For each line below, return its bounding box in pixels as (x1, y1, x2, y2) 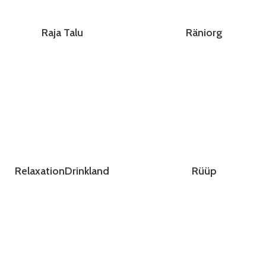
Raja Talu (41, 26, 83, 40)
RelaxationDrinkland (15, 164, 109, 178)
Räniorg (186, 26, 222, 40)
